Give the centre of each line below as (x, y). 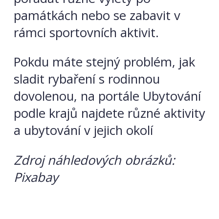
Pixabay (36, 177)
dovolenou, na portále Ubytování (107, 96)
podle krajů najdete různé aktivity (109, 113)
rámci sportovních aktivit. (86, 32)
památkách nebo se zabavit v (97, 15)
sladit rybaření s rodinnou (87, 79)
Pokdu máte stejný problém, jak (104, 62)
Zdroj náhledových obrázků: (94, 160)
